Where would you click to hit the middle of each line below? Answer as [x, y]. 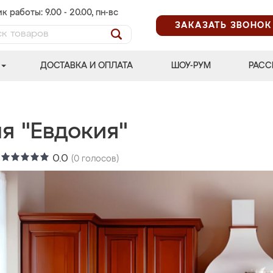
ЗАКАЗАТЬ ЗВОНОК [223, 25]
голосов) [99, 159]
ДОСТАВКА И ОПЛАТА [87, 66]
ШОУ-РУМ [191, 66]
